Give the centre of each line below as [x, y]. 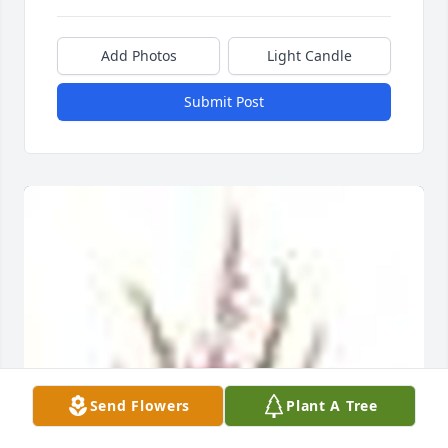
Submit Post [224, 102]
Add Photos [138, 56]
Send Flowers [140, 405]
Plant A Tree [332, 405]
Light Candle [309, 56]
